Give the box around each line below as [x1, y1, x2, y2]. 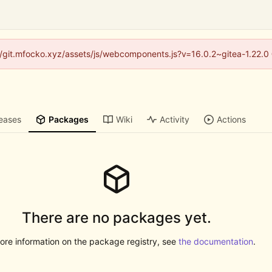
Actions [217, 114, 246, 125]
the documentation [178, 236, 253, 246]
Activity [160, 114, 190, 125]
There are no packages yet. [22, 208, 211, 226]
